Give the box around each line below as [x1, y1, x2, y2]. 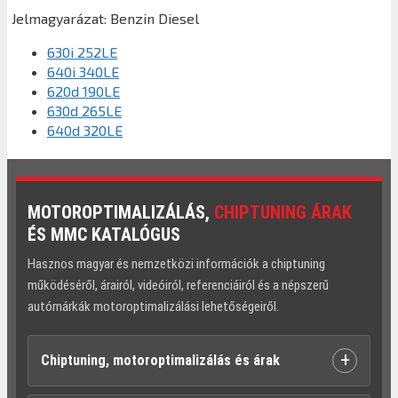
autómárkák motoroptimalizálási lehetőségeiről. [28, 298, 279, 314]
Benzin [110, 9, 155, 27]
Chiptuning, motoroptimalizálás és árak [41, 351, 280, 369]
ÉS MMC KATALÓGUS [28, 223, 180, 245]
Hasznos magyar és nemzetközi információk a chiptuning [28, 255, 325, 272]
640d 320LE [47, 121, 123, 139]
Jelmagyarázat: [12, 9, 110, 27]
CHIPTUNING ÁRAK [214, 201, 352, 223]
